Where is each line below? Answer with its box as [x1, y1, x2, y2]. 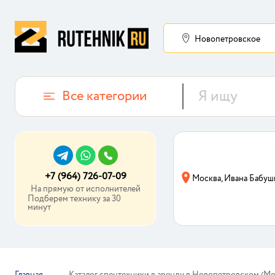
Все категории [62, 87, 147, 106]
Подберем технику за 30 [28, 193, 121, 205]
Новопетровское [195, 33, 260, 45]
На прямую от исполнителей [30, 183, 141, 195]
